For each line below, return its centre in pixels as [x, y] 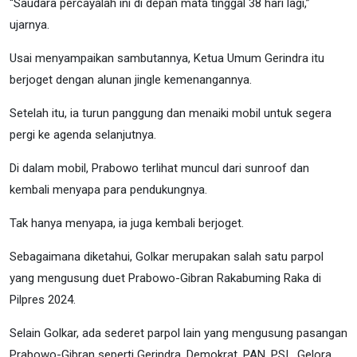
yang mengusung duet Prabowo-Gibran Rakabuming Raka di [165, 278]
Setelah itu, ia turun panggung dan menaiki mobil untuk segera [171, 113]
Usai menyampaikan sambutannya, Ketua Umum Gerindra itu [167, 58]
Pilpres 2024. [44, 299]
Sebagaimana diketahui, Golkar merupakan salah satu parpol [167, 256]
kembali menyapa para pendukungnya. [108, 189]
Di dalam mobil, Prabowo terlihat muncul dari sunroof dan [159, 168]
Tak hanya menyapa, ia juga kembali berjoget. [127, 223]
